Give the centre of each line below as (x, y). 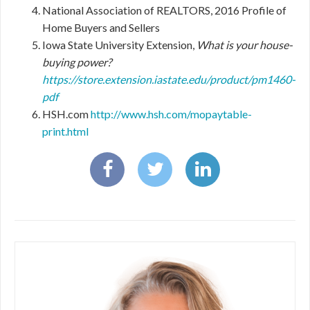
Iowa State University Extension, (119, 45)
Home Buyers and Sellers (101, 27)
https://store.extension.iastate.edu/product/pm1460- (169, 79)
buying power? (77, 62)
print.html (65, 131)
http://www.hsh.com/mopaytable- (171, 114)
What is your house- (245, 45)
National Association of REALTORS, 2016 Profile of (164, 10)
